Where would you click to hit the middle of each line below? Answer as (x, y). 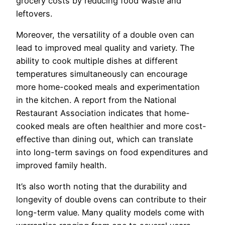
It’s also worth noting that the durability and (101, 187)
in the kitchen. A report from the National (96, 100)
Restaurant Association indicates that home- (103, 113)
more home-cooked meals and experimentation (108, 87)
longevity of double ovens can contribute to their (111, 200)
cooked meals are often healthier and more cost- (111, 126)
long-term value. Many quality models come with (110, 213)
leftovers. (34, 13)
